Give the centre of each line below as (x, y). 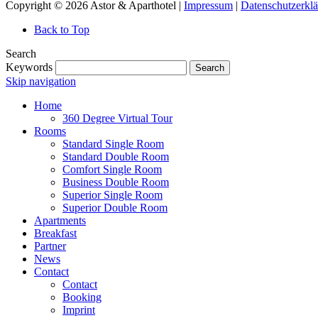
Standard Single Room (113, 143)
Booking (82, 297)
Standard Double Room (116, 156)
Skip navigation (41, 81)
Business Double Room (116, 182)
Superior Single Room (113, 194)
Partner (50, 246)
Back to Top (62, 29)
